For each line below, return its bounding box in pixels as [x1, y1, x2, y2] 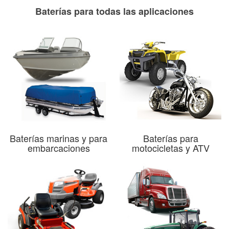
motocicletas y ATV [131, 141, 210, 154]
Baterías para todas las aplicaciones [35, 4, 194, 18]
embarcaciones [27, 141, 90, 154]
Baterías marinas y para [10, 131, 107, 145]
